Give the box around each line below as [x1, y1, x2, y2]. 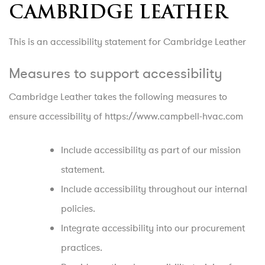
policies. [61, 202, 95, 215]
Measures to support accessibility [9, 63, 222, 83]
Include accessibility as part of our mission [61, 143, 241, 157]
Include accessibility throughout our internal [61, 182, 247, 196]
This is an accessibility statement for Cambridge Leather [9, 35, 246, 49]
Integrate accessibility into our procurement [61, 221, 245, 235]
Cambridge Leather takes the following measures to [9, 90, 227, 104]
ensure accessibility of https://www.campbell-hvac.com [9, 109, 243, 123]
